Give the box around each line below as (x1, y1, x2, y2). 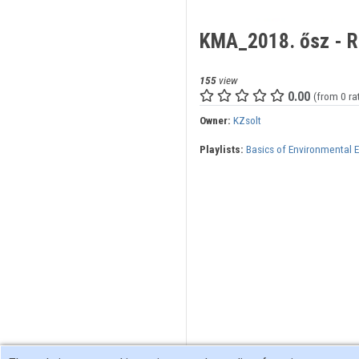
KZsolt (232, 114, 261, 127)
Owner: (199, 114, 231, 127)
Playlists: (199, 143, 244, 156)
